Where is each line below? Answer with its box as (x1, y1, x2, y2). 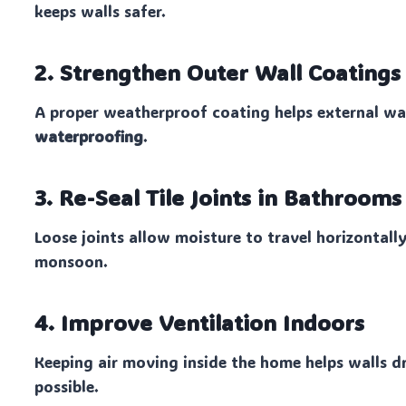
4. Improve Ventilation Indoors (34, 308, 365, 337)
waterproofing (34, 126, 144, 147)
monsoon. (34, 251, 109, 272)
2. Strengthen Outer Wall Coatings (34, 58, 401, 87)
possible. (34, 376, 100, 397)
